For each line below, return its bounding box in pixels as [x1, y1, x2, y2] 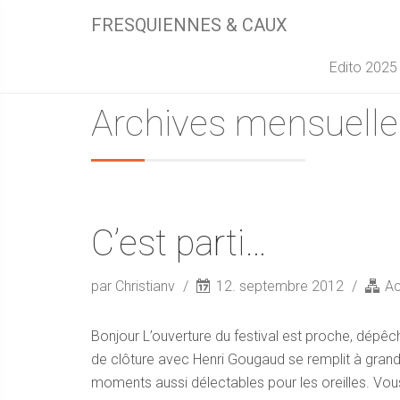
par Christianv [91, 278, 179, 295]
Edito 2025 [329, 59, 397, 76]
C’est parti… [91, 222, 267, 264]
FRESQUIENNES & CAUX [91, 14, 287, 36]
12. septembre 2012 [212, 278, 347, 295]
